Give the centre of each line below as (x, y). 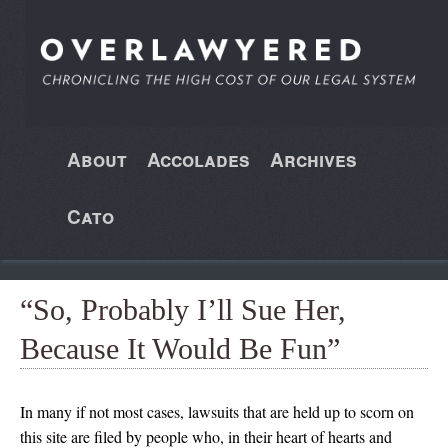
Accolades (198, 159)
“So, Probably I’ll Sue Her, (183, 309)
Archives (313, 159)
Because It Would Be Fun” (180, 348)
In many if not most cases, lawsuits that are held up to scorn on (217, 411)
